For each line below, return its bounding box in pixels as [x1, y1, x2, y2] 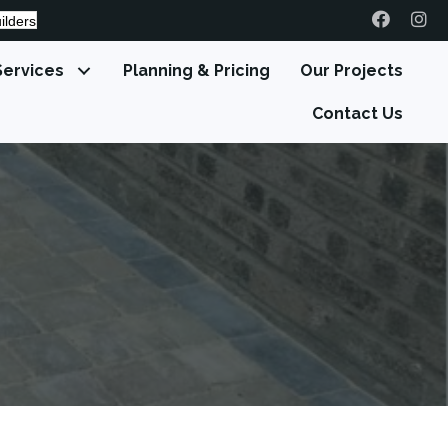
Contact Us [312, 104, 404, 124]
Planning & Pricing [123, 61, 271, 81]
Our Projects [300, 61, 404, 81]
